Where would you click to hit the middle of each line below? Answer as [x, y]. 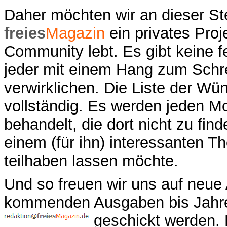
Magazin [75, 33]
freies [25, 33]
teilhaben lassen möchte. [91, 161]
